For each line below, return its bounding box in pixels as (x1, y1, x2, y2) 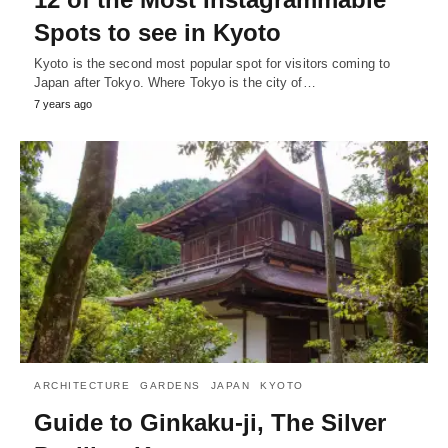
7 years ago (34, 98, 92, 111)
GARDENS (140, 379, 201, 391)
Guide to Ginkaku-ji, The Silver (34, 408, 386, 436)
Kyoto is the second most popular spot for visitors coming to (34, 56, 391, 72)
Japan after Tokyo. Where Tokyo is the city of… (34, 75, 316, 91)
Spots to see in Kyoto (34, 19, 281, 47)
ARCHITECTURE (34, 379, 130, 391)
